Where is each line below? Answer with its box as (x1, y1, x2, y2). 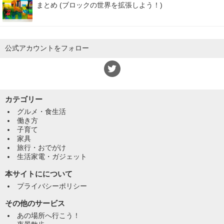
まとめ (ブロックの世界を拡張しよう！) (36, 1, 162, 9)
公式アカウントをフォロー (5, 44, 89, 52)
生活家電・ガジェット (17, 152, 87, 161)
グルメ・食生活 (17, 107, 66, 116)
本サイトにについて (5, 169, 72, 178)
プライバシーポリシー (17, 182, 87, 190)
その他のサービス (5, 199, 65, 208)
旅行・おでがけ (17, 143, 66, 152)
